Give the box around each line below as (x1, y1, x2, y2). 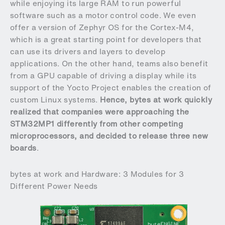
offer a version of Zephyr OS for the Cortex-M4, (10, 22, 194, 34)
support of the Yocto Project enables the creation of (10, 82, 211, 94)
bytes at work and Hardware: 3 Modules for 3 (10, 168, 184, 180)
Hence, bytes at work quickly (100, 94, 212, 106)
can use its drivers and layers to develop (10, 46, 166, 58)
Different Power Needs (10, 180, 98, 192)
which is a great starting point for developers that (10, 34, 202, 46)
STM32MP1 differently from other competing (10, 118, 183, 130)
